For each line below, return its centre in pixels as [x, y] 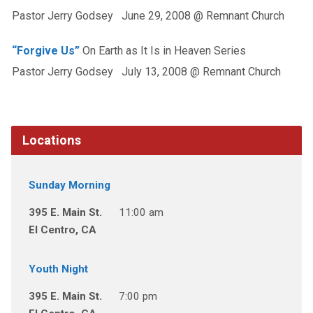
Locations [51, 140]
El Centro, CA [62, 230]
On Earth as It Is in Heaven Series [162, 50]
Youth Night [58, 269]
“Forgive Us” [45, 50]
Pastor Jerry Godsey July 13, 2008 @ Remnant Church [146, 71]
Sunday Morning [69, 185]
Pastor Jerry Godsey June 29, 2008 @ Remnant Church [148, 15]
